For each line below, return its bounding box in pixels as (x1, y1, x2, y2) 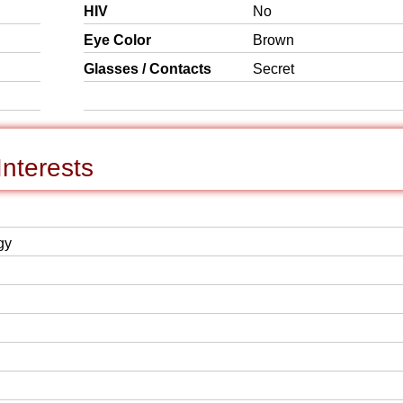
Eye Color (84, 32, 151, 48)
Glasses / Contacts (84, 61, 211, 76)
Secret (253, 61, 294, 76)
